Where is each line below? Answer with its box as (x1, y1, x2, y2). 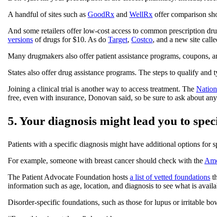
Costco (131, 35, 153, 44)
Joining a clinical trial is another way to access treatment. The (8, 85, 196, 93)
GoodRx (88, 10, 114, 19)
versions (8, 35, 33, 44)
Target (108, 35, 127, 44)
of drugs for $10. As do (33, 35, 108, 44)
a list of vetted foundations (130, 173, 210, 182)
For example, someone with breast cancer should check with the (8, 156, 204, 165)
